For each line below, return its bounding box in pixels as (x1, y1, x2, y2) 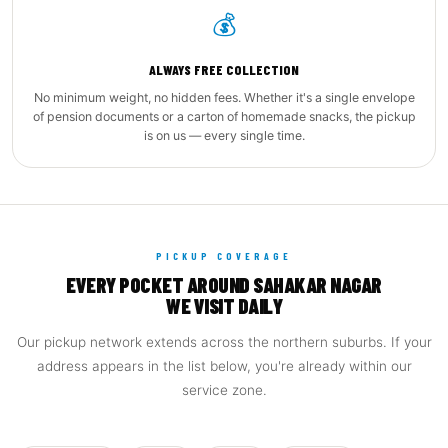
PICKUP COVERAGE (156, 250, 292, 262)
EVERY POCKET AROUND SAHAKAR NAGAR (66, 272, 382, 297)
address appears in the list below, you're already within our (36, 358, 412, 374)
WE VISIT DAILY (166, 293, 282, 318)
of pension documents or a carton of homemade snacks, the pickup (32, 109, 416, 124)
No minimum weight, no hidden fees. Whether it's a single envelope (33, 90, 415, 105)
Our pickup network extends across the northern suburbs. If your (16, 334, 432, 350)
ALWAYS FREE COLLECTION (149, 61, 299, 78)
